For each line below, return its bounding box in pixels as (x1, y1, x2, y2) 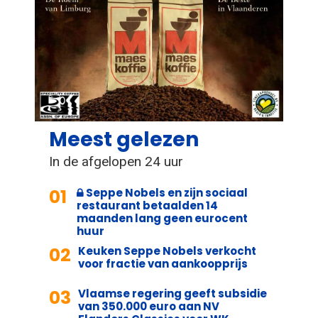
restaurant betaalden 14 (77, 197, 218, 213)
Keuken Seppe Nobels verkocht (78, 243, 256, 258)
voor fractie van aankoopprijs (78, 256, 248, 271)
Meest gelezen (49, 125, 199, 153)
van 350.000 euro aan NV (78, 298, 219, 314)
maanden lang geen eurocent (77, 210, 248, 226)
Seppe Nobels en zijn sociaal (84, 185, 248, 200)
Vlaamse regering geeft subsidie (78, 285, 267, 301)
